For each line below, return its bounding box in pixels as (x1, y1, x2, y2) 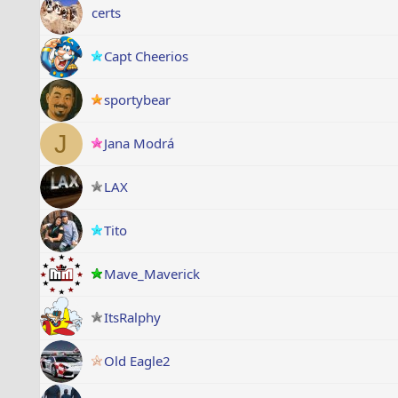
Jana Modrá (103, 134, 174, 152)
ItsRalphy (103, 308, 161, 326)
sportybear (103, 91, 171, 108)
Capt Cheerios (103, 47, 188, 65)
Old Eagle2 (103, 352, 171, 370)
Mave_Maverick (103, 265, 200, 283)
